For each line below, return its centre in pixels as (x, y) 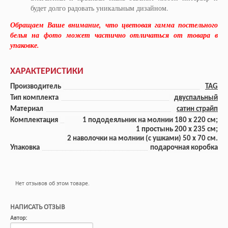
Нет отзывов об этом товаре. (52, 183)
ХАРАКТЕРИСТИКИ (47, 71)
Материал (27, 109)
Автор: (19, 218)
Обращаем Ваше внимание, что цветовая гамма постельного (114, 25)
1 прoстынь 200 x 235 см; (177, 129)
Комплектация (34, 120)
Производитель (36, 87)
